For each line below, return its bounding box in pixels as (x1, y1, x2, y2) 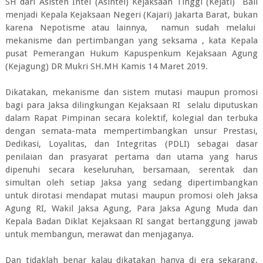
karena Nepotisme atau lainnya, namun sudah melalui (5, 22, 258, 33)
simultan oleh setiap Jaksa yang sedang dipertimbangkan (5, 177, 258, 188)
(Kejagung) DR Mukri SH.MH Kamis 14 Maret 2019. (5, 60, 208, 72)
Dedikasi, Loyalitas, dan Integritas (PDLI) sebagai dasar (5, 138, 258, 149)
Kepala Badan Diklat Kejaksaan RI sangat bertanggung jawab (5, 215, 258, 227)
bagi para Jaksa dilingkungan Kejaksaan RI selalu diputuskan (5, 99, 258, 110)
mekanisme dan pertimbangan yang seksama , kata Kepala (5, 35, 258, 46)
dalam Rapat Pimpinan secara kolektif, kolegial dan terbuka (5, 112, 258, 123)
